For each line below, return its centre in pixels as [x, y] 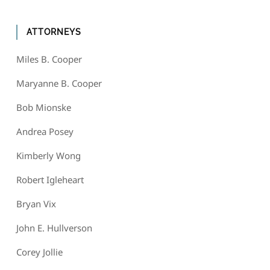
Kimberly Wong [48, 156]
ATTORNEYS [54, 32]
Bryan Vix [36, 204]
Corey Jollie [39, 252]
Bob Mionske [43, 108]
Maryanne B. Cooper [59, 83]
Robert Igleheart [50, 180]
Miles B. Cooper [49, 59]
